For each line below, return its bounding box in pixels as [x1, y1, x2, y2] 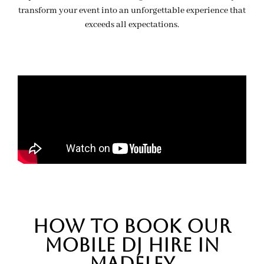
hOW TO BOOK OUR [33, 215, 231, 237]
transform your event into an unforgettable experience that [18, 5, 246, 16]
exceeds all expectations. [85, 19, 179, 30]
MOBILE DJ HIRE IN [45, 234, 219, 256]
